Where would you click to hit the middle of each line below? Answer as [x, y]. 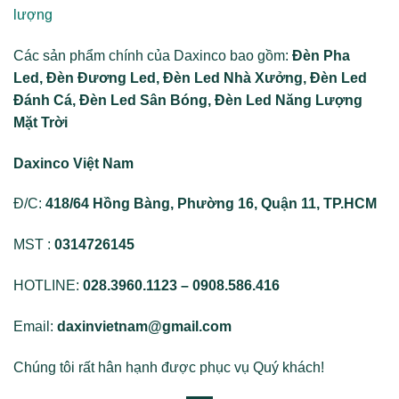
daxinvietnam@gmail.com [146, 326]
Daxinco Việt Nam [75, 163]
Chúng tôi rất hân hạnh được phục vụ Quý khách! [169, 367]
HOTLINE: [48, 285]
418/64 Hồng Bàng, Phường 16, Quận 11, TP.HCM [211, 204]
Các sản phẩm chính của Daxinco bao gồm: [153, 55]
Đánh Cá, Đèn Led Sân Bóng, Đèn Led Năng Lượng [188, 100]
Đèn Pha [321, 55]
